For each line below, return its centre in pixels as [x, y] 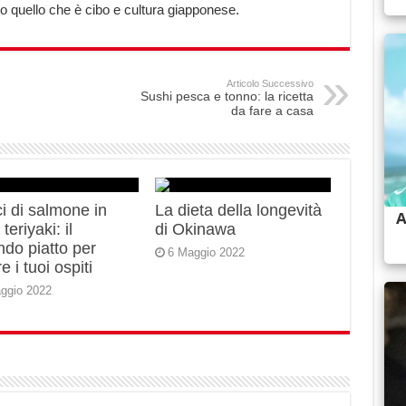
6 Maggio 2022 [207, 252]
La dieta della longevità [239, 210]
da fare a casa [272, 111]
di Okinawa [196, 229]
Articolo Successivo [270, 83]
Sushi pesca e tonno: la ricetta [227, 96]
